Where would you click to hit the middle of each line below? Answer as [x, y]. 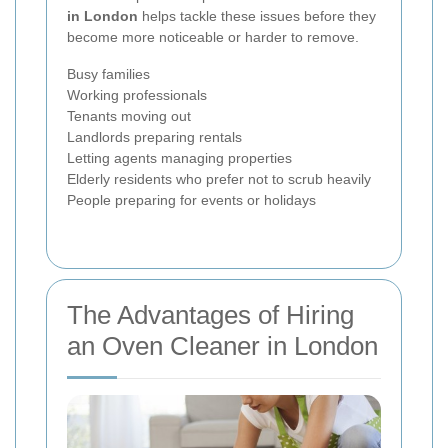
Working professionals [137, 95]
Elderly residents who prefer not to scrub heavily [219, 179]
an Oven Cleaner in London [222, 346]
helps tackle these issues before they [257, 16]
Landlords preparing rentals [154, 137]
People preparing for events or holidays [191, 200]
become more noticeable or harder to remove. [213, 37]
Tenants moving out [129, 116]
